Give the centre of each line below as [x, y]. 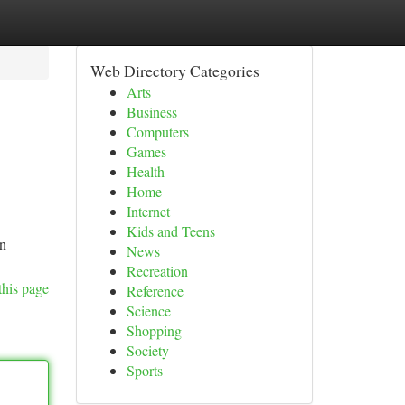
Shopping [154, 330]
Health [145, 171]
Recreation [157, 271]
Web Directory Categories [174, 71]
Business [151, 112]
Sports [144, 370]
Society [147, 350]
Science [148, 311]
